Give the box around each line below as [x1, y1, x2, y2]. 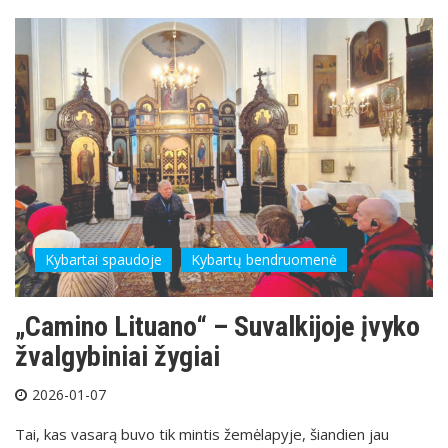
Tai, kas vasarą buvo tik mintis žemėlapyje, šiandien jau [15, 424, 389, 445]
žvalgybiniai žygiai [15, 340, 220, 374]
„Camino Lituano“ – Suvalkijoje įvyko [15, 310, 420, 344]
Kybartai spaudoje [45, 250, 162, 270]
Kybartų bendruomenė [191, 250, 337, 270]
